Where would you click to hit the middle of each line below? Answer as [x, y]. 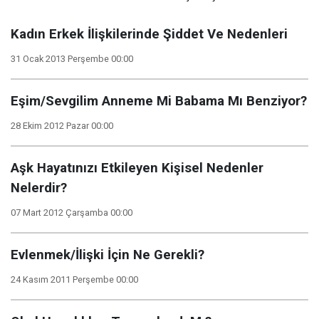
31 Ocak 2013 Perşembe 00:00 [72, 59]
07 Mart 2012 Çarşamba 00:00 [72, 213]
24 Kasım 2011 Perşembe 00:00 [74, 280]
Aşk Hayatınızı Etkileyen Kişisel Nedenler [137, 168]
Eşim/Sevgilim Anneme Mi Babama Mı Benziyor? [159, 101]
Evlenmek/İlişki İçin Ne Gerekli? [108, 255]
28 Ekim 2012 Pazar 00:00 [62, 126]
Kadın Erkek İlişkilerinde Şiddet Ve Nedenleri [149, 35]
